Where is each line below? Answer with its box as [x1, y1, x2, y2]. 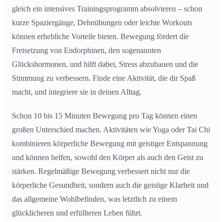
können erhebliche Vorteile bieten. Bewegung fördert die [12, 32, 189, 41]
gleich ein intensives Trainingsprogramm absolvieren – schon [12, 4, 202, 13]
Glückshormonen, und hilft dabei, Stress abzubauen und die [12, 60, 198, 69]
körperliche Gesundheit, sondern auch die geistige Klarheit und [12, 181, 209, 190]
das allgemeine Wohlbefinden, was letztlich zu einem [12, 195, 177, 204]
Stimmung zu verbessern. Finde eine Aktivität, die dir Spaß [12, 74, 196, 83]
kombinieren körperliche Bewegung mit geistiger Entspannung [12, 139, 208, 148]
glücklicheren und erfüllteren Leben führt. [12, 209, 142, 218]
